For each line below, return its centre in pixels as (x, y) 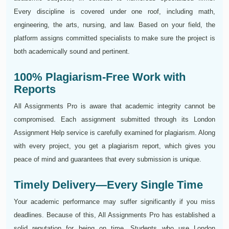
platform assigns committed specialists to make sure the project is (114, 38)
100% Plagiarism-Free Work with (100, 77)
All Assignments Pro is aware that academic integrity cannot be (114, 106)
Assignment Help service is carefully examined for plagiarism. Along (114, 133)
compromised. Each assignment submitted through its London (114, 120)
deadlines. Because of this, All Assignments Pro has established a (114, 215)
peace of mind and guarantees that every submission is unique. (108, 159)
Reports (35, 89)
